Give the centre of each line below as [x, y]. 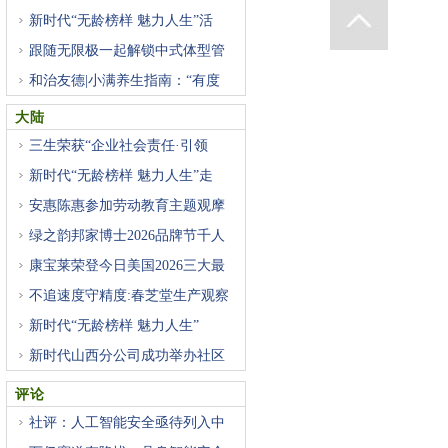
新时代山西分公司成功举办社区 [127, 355]
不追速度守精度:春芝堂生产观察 [129, 295]
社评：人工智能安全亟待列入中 [127, 422]
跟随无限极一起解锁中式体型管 [127, 50]
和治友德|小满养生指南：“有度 [124, 80]
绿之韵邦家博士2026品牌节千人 [127, 235]
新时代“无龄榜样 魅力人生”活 [121, 20]
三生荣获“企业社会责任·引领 [118, 145]
